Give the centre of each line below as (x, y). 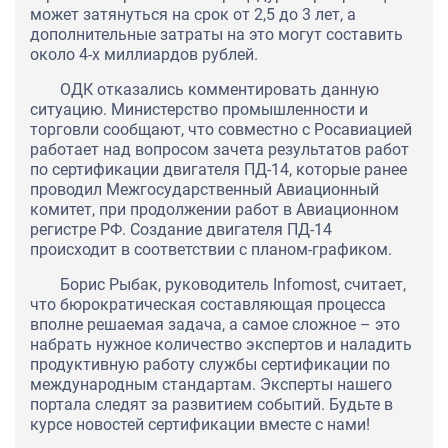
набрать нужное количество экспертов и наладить (221, 345)
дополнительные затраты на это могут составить (216, 35)
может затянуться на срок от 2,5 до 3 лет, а (193, 15)
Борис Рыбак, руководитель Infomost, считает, (233, 285)
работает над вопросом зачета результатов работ (219, 150)
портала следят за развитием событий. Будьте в (211, 405)
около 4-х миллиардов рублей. (144, 55)
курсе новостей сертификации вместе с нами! (200, 425)
